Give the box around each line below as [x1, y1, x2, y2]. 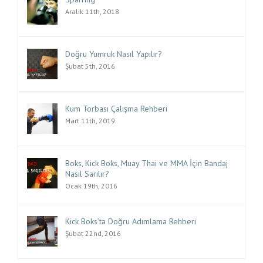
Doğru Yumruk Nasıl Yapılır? [65, 48, 162, 59]
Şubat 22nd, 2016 [65, 228, 121, 238]
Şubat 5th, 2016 [65, 61, 115, 70]
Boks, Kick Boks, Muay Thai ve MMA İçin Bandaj [65, 157, 228, 168]
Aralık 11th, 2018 [65, 6, 119, 16]
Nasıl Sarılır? [65, 168, 109, 179]
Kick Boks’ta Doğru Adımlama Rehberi [65, 215, 196, 227]
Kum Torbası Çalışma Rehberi [65, 103, 167, 114]
